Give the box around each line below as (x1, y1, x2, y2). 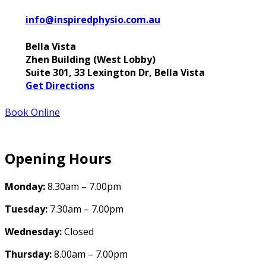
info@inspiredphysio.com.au (26, 12, 160, 26)
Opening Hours (5, 148, 112, 169)
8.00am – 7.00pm (52, 248, 128, 261)
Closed (62, 225, 94, 239)
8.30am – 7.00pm (45, 180, 121, 194)
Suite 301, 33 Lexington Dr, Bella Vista (26, 66, 205, 80)
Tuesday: (5, 202, 47, 216)
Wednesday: (5, 225, 62, 239)
